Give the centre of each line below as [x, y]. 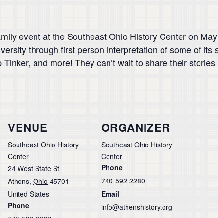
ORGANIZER [136, 127]
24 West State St [34, 168]
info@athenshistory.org [137, 207]
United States [28, 193]
